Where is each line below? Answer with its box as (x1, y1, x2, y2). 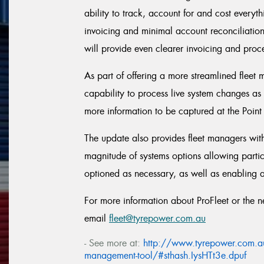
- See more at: (84, 237, 143, 249)
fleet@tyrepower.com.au (109, 212, 206, 225)
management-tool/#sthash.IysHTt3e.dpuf (84, 249, 246, 262)
